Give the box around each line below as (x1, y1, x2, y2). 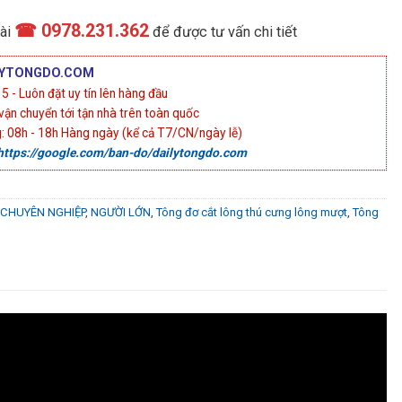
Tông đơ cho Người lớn (70, 223, 187, 238)
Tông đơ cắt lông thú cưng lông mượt (156, 205, 347, 220)
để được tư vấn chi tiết (153, 23, 297, 41)
